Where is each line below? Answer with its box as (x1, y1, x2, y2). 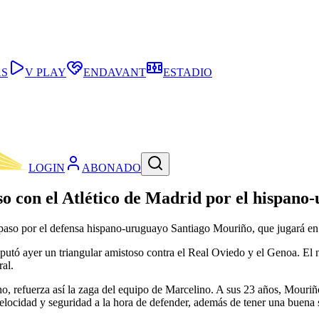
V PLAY (25, 66, 66, 78)
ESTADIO (163, 66, 212, 78)
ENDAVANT (83, 66, 146, 78)
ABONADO (82, 162, 141, 174)
